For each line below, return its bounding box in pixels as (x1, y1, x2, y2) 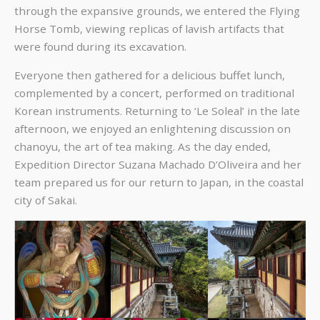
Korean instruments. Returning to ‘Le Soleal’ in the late (14, 104, 300, 119)
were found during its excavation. (14, 39, 186, 54)
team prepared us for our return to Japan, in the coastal (14, 175, 304, 190)
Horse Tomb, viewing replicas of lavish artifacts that (14, 21, 284, 36)
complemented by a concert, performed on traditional (14, 86, 294, 101)
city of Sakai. (14, 193, 77, 208)
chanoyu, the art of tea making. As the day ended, (14, 139, 271, 154)
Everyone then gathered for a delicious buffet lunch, (14, 68, 285, 83)
